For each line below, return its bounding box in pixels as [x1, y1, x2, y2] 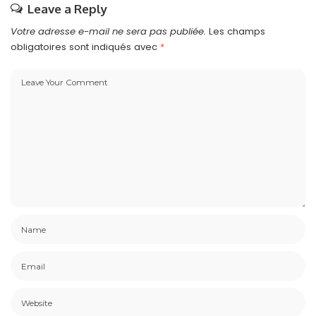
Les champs [209, 25, 265, 39]
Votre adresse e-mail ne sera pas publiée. [11, 25, 206, 39]
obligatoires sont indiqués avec [11, 40, 160, 54]
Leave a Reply [28, 1, 107, 17]
